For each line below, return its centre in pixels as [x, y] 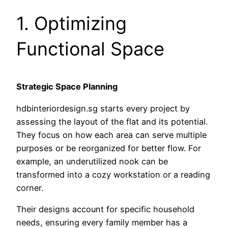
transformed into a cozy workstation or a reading [113, 174]
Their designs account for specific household [105, 209]
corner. [30, 188]
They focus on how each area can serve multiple [111, 135]
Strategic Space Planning [67, 87]
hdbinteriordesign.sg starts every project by [103, 108]
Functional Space [90, 49]
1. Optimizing [72, 24]
